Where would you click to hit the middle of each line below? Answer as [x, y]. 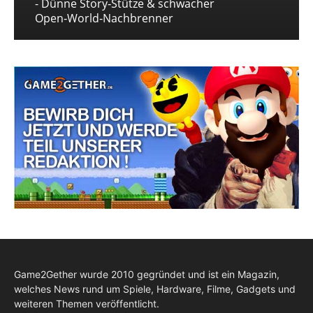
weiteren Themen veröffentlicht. [87, 304]
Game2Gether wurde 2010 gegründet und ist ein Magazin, [147, 275]
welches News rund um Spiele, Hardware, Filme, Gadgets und [155, 289]
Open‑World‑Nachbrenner [104, 19]
